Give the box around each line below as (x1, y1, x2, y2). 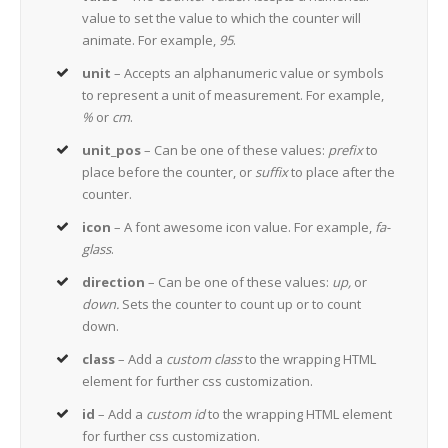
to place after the (291, 163, 396, 182)
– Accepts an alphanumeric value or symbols (111, 64, 385, 83)
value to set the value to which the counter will (82, 9, 362, 28)
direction (82, 273, 146, 292)
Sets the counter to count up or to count (122, 295, 362, 314)
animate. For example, (82, 31, 220, 50)
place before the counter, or (82, 163, 253, 182)
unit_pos (82, 141, 142, 160)
